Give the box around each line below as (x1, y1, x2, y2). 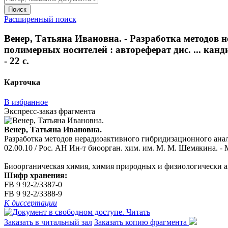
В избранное (4, 97, 48, 106)
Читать (126, 207, 150, 216)
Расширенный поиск (4, 14, 76, 23)
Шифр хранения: (4, 170, 67, 180)
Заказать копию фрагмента (94, 217, 189, 226)
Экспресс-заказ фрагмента (4, 106, 95, 116)
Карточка (4, 77, 40, 87)
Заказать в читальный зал (4, 217, 92, 226)
